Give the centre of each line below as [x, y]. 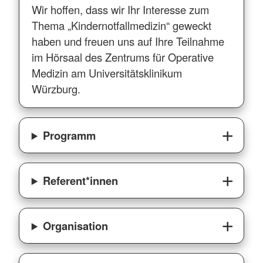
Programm [70, 136]
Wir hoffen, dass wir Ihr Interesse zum [120, 9]
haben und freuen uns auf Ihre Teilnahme [128, 41]
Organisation [76, 226]
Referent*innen [81, 181]
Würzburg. [56, 88]
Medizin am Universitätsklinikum [107, 73]
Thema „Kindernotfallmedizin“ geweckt [121, 25]
